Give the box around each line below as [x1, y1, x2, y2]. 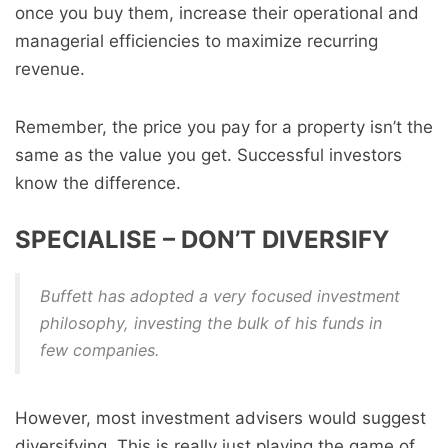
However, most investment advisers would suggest [15, 408, 426, 428]
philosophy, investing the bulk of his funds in [40, 313, 382, 333]
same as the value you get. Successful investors [15, 145, 402, 165]
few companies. [40, 340, 159, 360]
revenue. [15, 59, 85, 79]
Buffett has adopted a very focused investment [40, 286, 400, 306]
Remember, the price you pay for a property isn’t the [15, 117, 433, 137]
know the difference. [15, 173, 181, 193]
